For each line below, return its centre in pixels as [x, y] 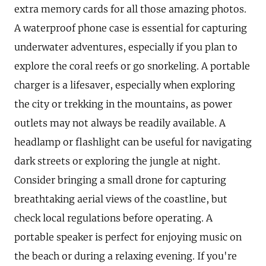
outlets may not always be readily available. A [120, 123]
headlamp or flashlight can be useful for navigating [133, 142]
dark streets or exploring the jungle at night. [117, 161]
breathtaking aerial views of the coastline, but [121, 199]
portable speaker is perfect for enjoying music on [128, 237]
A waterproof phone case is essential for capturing [131, 28]
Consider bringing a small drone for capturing [120, 180]
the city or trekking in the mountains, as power [123, 104]
